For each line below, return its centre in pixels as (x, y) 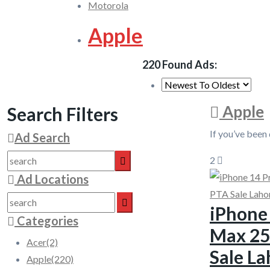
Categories (46, 221)
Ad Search (42, 137)
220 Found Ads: (180, 64)
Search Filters (63, 114)
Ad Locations (52, 179)
